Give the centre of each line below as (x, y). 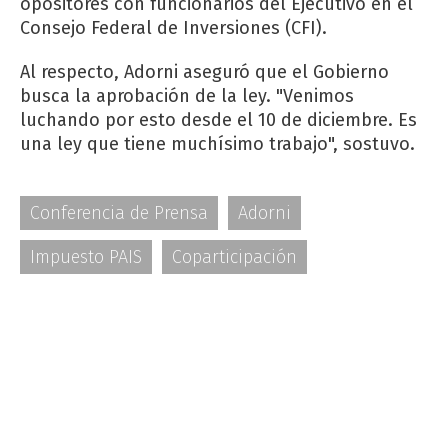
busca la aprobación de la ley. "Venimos (187, 95)
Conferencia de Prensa (119, 212)
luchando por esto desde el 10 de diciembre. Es (218, 119)
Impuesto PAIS (86, 256)
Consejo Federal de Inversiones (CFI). (173, 27)
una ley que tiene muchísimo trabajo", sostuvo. (217, 143)
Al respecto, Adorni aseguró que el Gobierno (204, 71)
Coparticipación (234, 256)
